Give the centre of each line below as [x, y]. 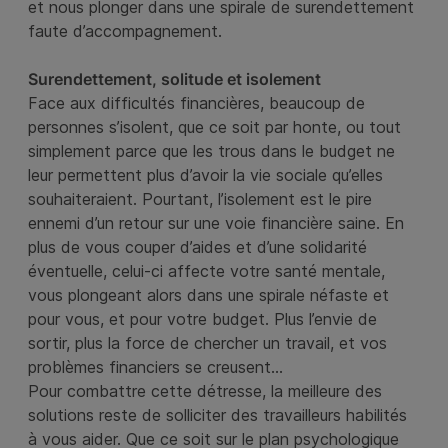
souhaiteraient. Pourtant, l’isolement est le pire [200, 199]
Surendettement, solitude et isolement [174, 79]
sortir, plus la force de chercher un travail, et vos [207, 343]
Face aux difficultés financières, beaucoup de [196, 103]
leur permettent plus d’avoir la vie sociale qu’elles [205, 175]
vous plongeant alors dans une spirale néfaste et [208, 295]
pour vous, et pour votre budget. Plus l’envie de [202, 319]
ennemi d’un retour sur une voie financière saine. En [216, 223]
